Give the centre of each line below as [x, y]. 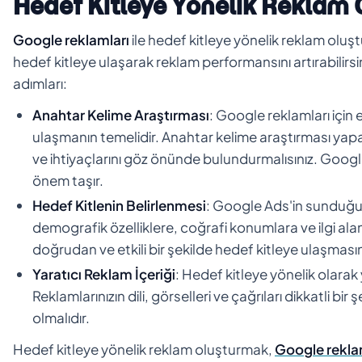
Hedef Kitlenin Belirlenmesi [119, 205]
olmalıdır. [61, 317]
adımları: [40, 83]
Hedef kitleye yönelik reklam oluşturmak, [144, 349]
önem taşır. [68, 180]
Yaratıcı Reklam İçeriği [104, 274]
